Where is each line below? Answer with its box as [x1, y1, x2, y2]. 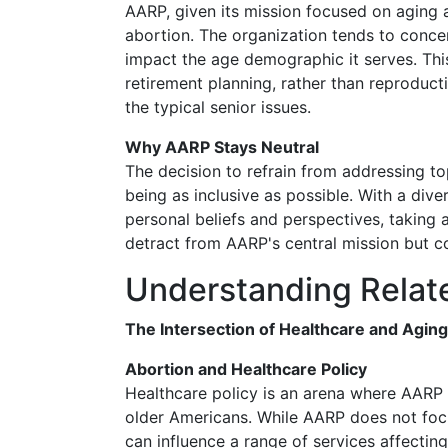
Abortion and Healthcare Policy [125, 359, 367, 379]
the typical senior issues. [125, 97, 311, 117]
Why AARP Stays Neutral [125, 137, 319, 157]
